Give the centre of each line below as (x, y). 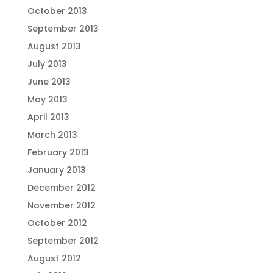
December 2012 (61, 188)
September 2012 (63, 241)
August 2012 (54, 258)
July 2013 (47, 64)
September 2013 (63, 29)
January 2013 (56, 170)
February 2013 (58, 152)
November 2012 (61, 205)
